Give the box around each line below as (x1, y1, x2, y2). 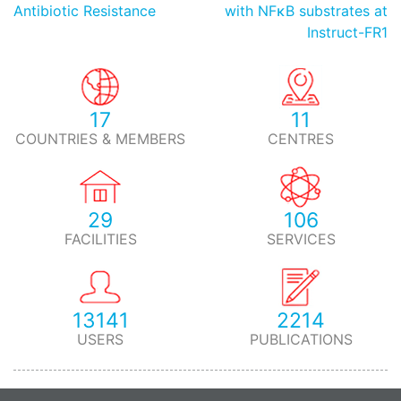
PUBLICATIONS (249, 330, 353, 348)
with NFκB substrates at (225, 2, 388, 20)
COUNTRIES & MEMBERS (15, 130, 185, 148)
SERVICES (266, 230, 336, 248)
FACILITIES (64, 230, 137, 248)
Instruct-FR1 (307, 23, 388, 41)
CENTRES (268, 130, 334, 148)
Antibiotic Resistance (13, 2, 156, 20)
